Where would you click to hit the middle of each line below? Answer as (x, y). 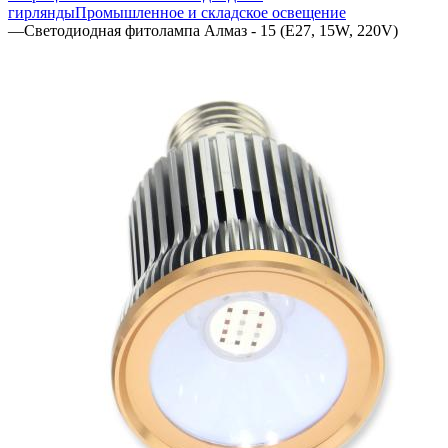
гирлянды (41, 12)
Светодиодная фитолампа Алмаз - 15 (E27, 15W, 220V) (211, 30)
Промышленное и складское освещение (210, 12)
